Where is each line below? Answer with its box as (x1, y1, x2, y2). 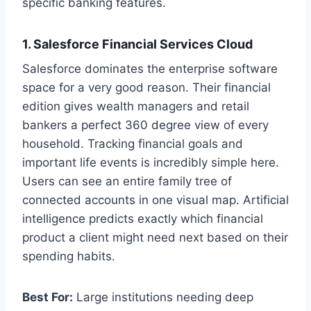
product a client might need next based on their (22, 230, 288, 244)
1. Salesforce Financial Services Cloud (22, 36, 253, 51)
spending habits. (22, 249, 115, 263)
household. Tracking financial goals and (22, 136, 243, 151)
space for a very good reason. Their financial (22, 80, 271, 94)
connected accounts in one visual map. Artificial (22, 192, 289, 207)
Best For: (22, 289, 73, 304)
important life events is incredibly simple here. (22, 155, 279, 169)
